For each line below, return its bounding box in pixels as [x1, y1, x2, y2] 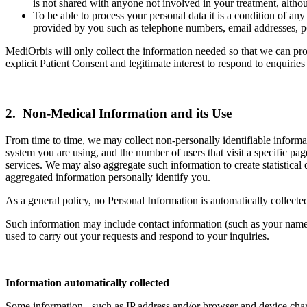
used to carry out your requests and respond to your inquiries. [5, 230, 269, 242]
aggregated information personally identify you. [5, 171, 210, 183]
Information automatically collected [5, 276, 169, 288]
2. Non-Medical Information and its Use [5, 106, 232, 121]
